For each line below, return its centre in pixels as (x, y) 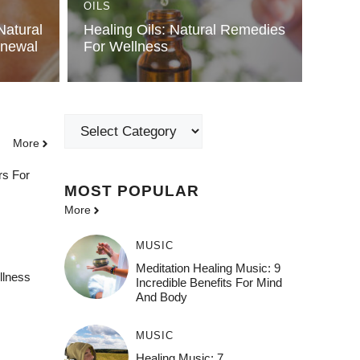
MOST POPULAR (132, 191)
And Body (161, 297)
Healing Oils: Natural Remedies (184, 30)
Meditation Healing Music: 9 (208, 268)
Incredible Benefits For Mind (209, 282)
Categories (96, 123)
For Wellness (125, 47)
